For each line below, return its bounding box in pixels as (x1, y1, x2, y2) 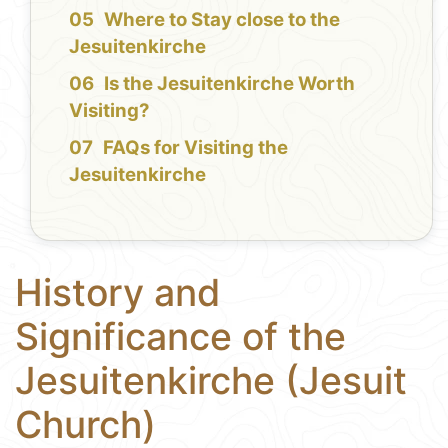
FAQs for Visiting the (103, 136, 289, 160)
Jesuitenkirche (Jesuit (15, 358, 407, 404)
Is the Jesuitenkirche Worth (104, 72, 356, 96)
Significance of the (15, 314, 346, 360)
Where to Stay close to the (104, 8, 341, 32)
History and (15, 270, 220, 316)
